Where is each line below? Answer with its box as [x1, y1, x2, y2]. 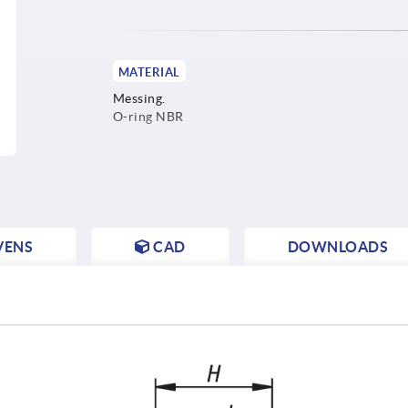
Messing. [112, 90, 166, 106]
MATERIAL [117, 65, 180, 79]
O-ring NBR [112, 108, 184, 124]
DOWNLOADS [287, 238, 388, 255]
